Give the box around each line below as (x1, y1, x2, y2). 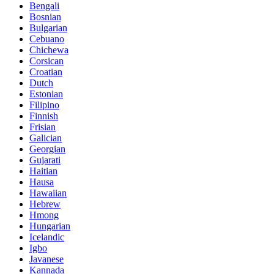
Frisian (29, 121, 56, 132)
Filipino (29, 99, 59, 110)
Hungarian (29, 220, 70, 231)
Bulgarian (29, 22, 67, 33)
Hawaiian (29, 187, 67, 198)
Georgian (29, 143, 65, 154)
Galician (29, 132, 62, 143)
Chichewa (29, 44, 68, 55)
